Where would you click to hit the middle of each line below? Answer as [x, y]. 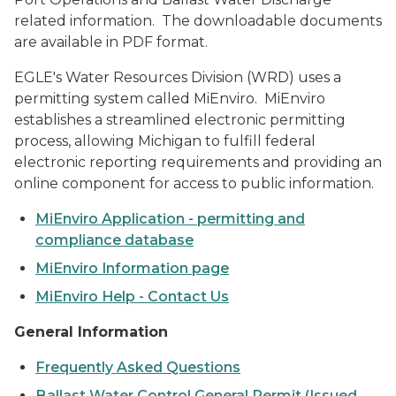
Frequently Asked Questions [138, 367]
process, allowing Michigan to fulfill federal [165, 141]
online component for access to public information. [194, 183]
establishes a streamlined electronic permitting [180, 120]
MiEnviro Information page [132, 268]
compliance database [114, 240]
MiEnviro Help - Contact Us [132, 297]
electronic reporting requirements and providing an [198, 162]
